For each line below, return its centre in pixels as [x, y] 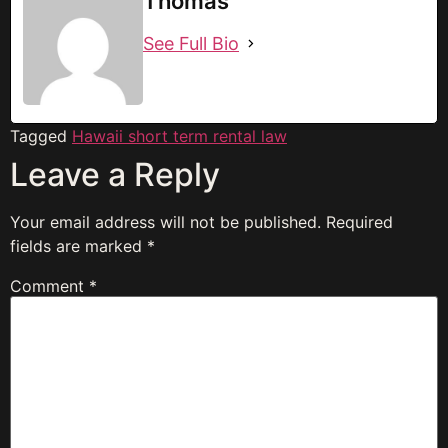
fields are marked [78, 246]
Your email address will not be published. [165, 222]
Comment [49, 286]
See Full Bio [191, 44]
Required [359, 222]
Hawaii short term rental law [179, 136]
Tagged [41, 136]
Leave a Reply [115, 175]
